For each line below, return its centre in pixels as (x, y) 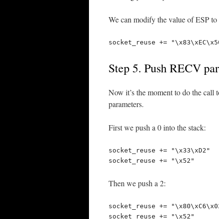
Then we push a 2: (137, 183)
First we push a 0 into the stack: (157, 127)
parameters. (126, 104)
